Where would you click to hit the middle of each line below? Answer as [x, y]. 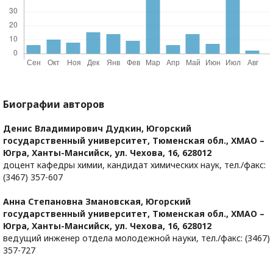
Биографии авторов [54, 105]
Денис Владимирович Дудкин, [75, 129]
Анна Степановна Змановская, [74, 202]
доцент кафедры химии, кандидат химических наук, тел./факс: [134, 165]
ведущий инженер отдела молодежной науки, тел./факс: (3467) [136, 238]
